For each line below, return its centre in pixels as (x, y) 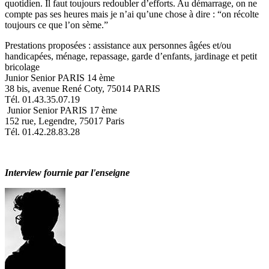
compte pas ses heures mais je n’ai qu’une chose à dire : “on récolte (132, 14)
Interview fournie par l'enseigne (67, 173)
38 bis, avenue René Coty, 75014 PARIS (83, 89)
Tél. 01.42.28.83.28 (42, 132)
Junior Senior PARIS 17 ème (61, 110)
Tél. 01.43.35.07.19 (42, 100)
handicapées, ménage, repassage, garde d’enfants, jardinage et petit (131, 56)
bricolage (22, 67)
